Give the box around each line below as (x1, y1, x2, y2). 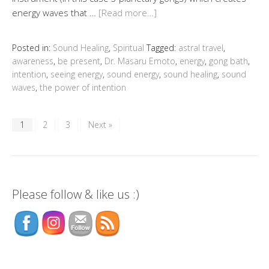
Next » (88, 119, 112, 131)
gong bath (209, 55, 248, 67)
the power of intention (40, 82, 126, 94)
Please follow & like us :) (12, 186, 139, 203)
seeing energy (50, 68, 103, 80)
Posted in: (12, 42, 53, 54)
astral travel (178, 42, 223, 54)
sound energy (107, 68, 159, 80)
